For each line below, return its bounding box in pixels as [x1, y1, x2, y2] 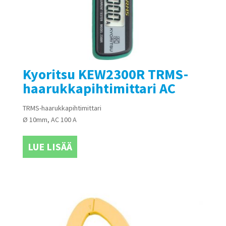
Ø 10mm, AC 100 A [22, 115, 77, 125]
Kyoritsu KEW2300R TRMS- [22, 65, 188, 84]
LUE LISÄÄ [27, 140, 72, 153]
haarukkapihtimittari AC [22, 79, 176, 98]
